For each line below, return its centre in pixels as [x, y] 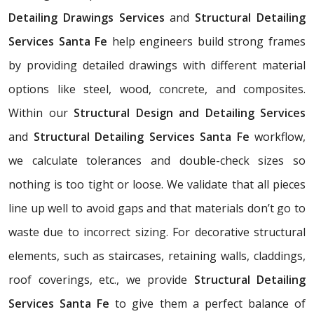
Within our [41, 112]
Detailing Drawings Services [89, 17]
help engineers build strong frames [207, 41]
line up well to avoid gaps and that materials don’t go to [157, 208]
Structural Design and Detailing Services [190, 112]
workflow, [280, 136]
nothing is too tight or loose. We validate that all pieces [157, 184]
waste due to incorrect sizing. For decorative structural [157, 232]
